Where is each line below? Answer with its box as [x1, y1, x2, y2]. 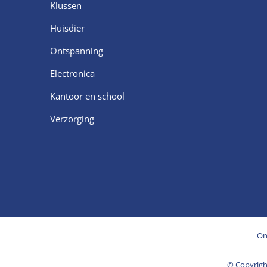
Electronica [50, 67, 95, 79]
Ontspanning [50, 44, 103, 57]
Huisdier [50, 21, 85, 34]
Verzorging [50, 112, 94, 125]
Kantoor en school [50, 89, 125, 102]
